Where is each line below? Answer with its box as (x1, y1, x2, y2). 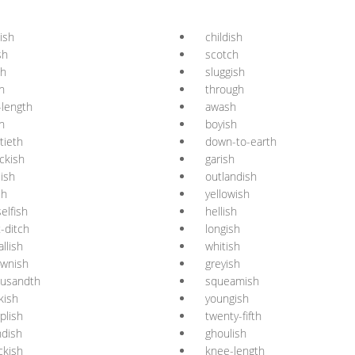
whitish (205, 239, 240, 254)
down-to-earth (205, 134, 277, 149)
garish (205, 151, 235, 166)
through (205, 82, 244, 97)
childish (205, 29, 242, 44)
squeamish (205, 273, 259, 288)
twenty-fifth (205, 308, 261, 323)
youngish (205, 291, 249, 306)
